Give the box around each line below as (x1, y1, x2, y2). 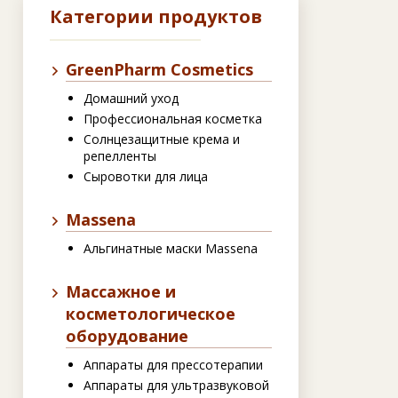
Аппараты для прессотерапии (84, 356, 263, 374)
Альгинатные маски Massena (84, 240, 258, 258)
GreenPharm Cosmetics (66, 59, 253, 81)
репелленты (84, 147, 156, 165)
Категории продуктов (50, 4, 262, 29)
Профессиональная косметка (84, 110, 262, 128)
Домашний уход (84, 90, 179, 107)
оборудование (66, 325, 188, 347)
